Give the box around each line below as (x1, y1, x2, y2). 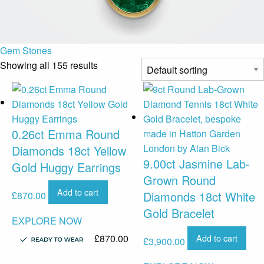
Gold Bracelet (143, 204, 214, 222)
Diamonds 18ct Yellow (12, 141, 126, 159)
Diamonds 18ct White (143, 187, 255, 205)
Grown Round (143, 171, 216, 189)
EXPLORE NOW (12, 214, 82, 228)
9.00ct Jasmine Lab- (143, 154, 250, 172)
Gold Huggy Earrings (12, 158, 121, 176)
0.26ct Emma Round (12, 125, 120, 143)
